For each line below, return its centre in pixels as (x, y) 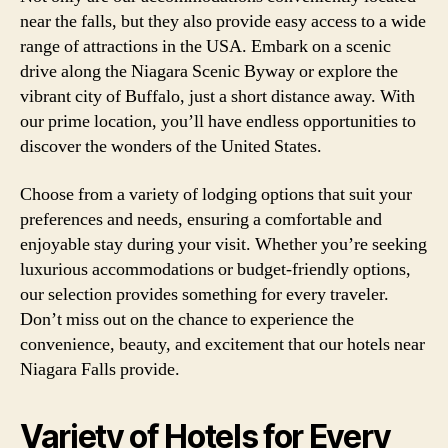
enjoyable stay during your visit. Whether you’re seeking (223, 244)
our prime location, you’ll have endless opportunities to (218, 121)
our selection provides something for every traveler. (204, 294)
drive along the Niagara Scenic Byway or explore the (209, 71)
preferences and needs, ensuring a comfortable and (201, 219)
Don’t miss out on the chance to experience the (187, 319)
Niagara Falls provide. (100, 369)
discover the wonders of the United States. (171, 146)
